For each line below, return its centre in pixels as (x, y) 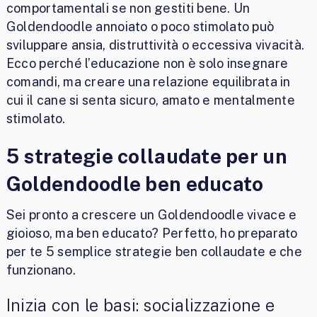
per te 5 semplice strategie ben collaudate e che (154, 251)
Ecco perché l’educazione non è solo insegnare (147, 63)
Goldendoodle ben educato (135, 183)
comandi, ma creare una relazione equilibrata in (148, 81)
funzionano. (41, 270)
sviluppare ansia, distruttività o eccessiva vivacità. (155, 45)
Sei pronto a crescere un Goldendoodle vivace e (151, 214)
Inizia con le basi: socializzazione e (140, 305)
